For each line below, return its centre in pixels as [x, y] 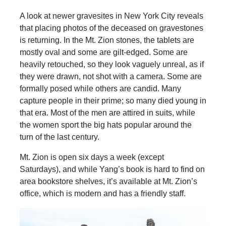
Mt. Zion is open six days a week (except [92, 157]
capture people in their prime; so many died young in [113, 100]
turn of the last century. [59, 137]
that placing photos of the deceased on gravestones [111, 28]
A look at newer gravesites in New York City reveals [111, 16]
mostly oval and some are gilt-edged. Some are [103, 52]
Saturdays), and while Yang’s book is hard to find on [112, 169]
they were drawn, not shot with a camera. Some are [110, 76]
